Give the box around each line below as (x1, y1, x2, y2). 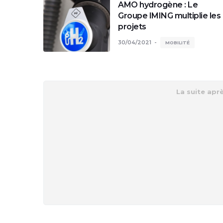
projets (118, 22, 146, 31)
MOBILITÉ (165, 40, 190, 45)
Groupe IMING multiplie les (118, 11, 221, 20)
